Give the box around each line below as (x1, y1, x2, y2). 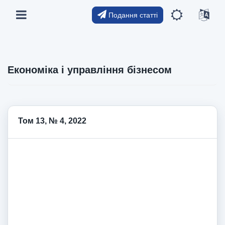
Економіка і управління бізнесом (8, 64, 172, 75)
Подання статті (106, 11, 158, 19)
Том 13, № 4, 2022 (18, 116, 86, 125)
